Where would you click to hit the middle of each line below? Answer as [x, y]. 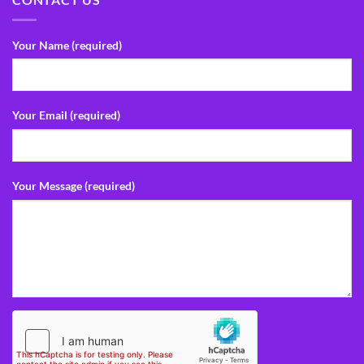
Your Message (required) [74, 186]
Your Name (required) [67, 45]
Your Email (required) [66, 115]
